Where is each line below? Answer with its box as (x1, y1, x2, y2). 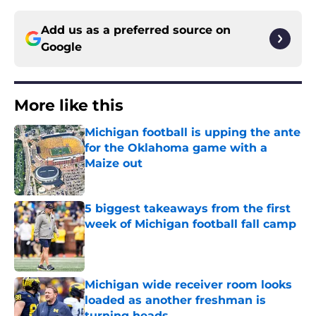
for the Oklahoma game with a (85, 141, 267, 155)
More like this (14, 96, 123, 116)
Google (41, 40, 82, 54)
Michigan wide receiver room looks (85, 278, 292, 292)
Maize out (85, 157, 142, 171)
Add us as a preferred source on (41, 23, 231, 37)
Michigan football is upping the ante (85, 126, 300, 140)
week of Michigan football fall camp (85, 217, 296, 231)
